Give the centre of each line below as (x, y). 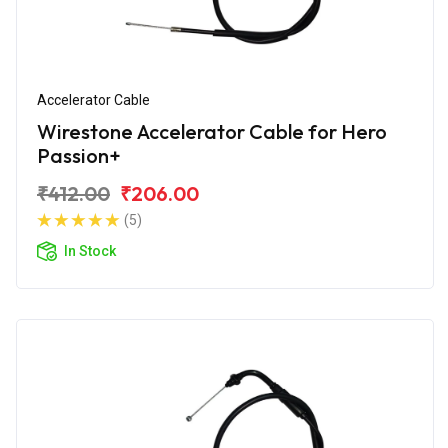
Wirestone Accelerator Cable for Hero (212, 131)
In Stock (90, 250)
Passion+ (79, 155)
